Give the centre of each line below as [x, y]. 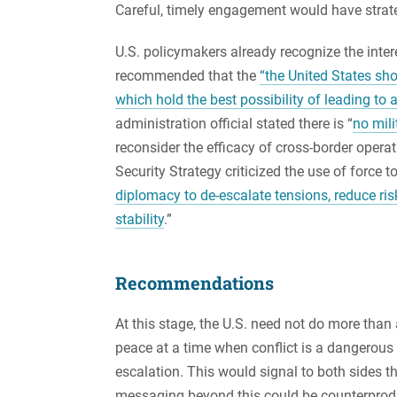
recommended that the [187, 75]
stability [140, 219]
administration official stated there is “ [234, 123]
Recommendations [195, 282]
